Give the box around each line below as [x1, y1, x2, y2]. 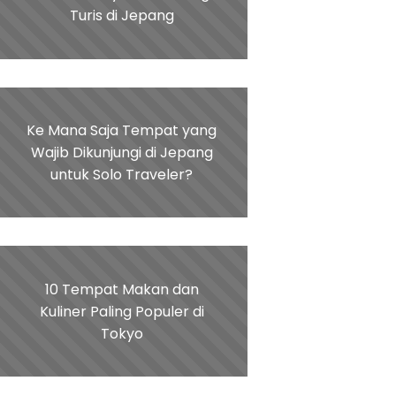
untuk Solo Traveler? [50, 164, 194, 186]
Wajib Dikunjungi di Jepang [30, 142, 213, 164]
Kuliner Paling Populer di [39, 301, 204, 322]
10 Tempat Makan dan [44, 278, 199, 300]
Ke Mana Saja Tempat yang [27, 120, 217, 141]
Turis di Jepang [69, 5, 174, 27]
